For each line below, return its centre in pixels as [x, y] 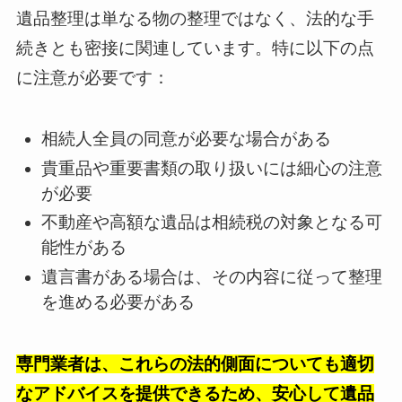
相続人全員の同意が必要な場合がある [187, 139]
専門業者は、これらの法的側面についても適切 [195, 363]
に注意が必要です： [92, 78]
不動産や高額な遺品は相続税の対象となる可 [212, 223]
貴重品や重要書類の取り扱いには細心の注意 [212, 168]
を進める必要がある [118, 302]
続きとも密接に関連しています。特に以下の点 [195, 48]
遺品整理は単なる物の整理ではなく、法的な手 [195, 19]
